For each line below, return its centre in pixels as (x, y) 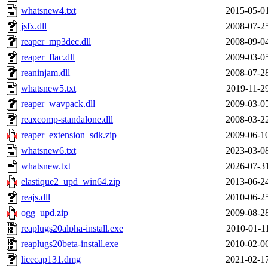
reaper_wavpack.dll (58, 104)
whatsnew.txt (46, 166)
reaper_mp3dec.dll (56, 42)
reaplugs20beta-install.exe (70, 244)
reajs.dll (36, 197)
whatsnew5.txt (48, 89)
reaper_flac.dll (48, 57)
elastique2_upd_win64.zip (71, 182)
